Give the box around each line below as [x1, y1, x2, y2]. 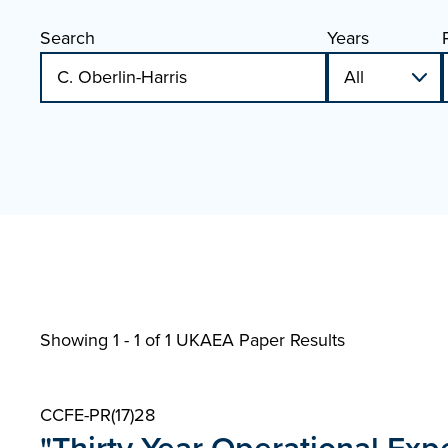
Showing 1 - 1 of [40, 327, 165, 353]
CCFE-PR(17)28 [40, 402, 155, 428]
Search [40, 25, 95, 51]
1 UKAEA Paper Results [165, 327, 345, 353]
